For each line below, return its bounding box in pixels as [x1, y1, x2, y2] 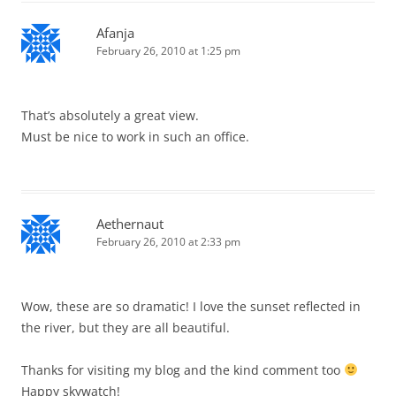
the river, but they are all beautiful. [21, 319, 230, 337]
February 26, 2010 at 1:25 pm [96, 43, 240, 59]
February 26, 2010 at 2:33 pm [96, 234, 240, 250]
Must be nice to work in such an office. [21, 128, 249, 146]
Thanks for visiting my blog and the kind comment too [21, 362, 344, 379]
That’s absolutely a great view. [21, 107, 199, 125]
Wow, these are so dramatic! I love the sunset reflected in [21, 298, 361, 316]
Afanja [96, 24, 134, 42]
